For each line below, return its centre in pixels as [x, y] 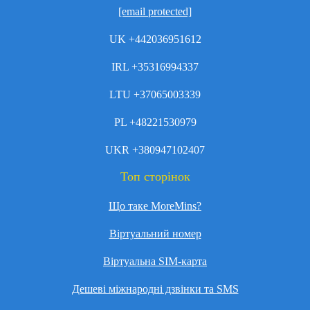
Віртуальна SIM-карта [155, 261]
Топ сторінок [155, 176]
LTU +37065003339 [155, 94]
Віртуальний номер [155, 234]
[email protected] [155, 11]
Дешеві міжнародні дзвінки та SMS [155, 289]
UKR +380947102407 [155, 150]
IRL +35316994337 [155, 67]
